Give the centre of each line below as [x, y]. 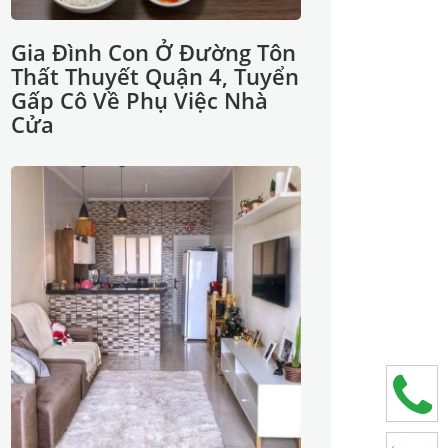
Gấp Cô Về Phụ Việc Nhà [139, 100]
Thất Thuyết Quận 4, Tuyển [155, 76]
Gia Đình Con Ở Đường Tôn [153, 52]
